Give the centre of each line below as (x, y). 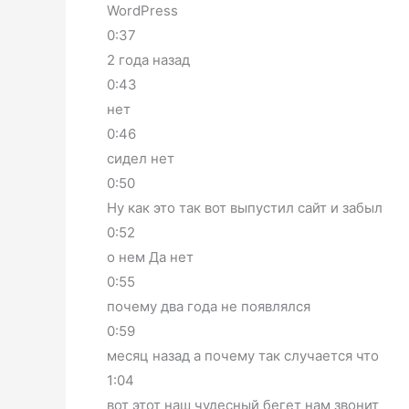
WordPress (142, 11)
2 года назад (148, 60)
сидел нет (141, 159)
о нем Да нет (150, 257)
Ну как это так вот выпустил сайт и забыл (245, 208)
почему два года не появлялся (209, 307)
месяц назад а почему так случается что (243, 356)
